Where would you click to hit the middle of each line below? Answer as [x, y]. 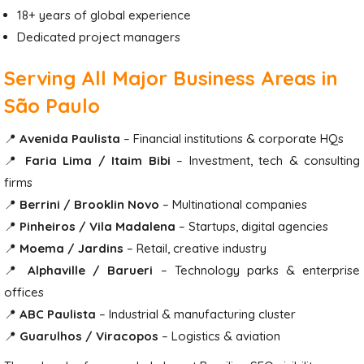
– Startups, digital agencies [252, 226]
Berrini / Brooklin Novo [89, 204]
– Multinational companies [233, 204]
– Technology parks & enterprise [257, 270]
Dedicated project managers [99, 37]
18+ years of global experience [104, 15]
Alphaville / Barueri [91, 270]
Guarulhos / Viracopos [89, 336]
